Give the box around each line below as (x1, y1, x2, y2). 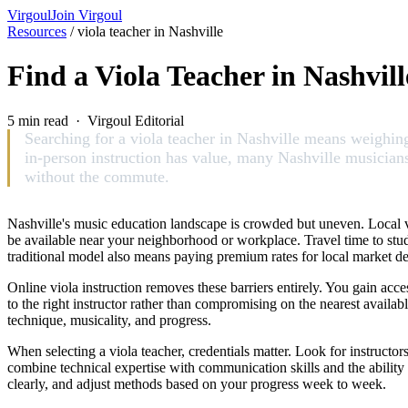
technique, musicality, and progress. (7, 311, 211, 328)
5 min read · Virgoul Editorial (7, 112, 184, 128)
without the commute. (25, 167, 169, 186)
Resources (7, 24, 66, 39)
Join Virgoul (51, 7, 122, 23)
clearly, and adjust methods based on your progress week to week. (7, 375, 386, 392)
